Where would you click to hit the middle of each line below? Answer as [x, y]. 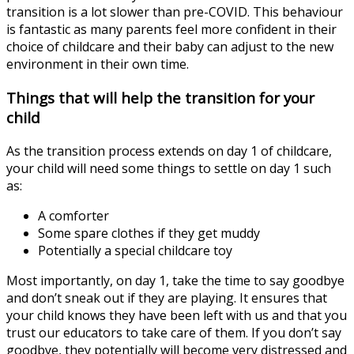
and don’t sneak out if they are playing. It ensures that [167, 298]
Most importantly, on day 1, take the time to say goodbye [175, 280]
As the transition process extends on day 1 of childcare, [169, 151]
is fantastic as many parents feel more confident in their [171, 30]
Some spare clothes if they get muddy [149, 233]
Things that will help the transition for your [160, 97]
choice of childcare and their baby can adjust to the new [170, 47]
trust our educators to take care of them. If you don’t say [174, 332]
